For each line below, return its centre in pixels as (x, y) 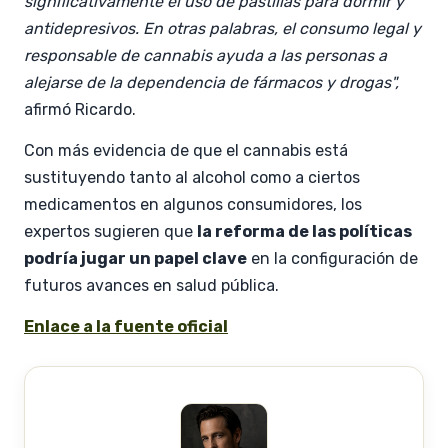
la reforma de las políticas (304, 231)
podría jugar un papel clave (135, 258)
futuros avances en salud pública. (151, 285)
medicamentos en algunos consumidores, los (193, 204)
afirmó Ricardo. (80, 109)
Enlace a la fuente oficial (126, 326)
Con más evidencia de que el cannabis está (186, 150)
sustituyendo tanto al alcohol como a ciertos (192, 177)
